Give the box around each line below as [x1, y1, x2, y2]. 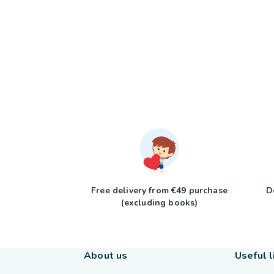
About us [84, 249, 128, 262]
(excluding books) [120, 197, 198, 209]
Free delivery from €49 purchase [91, 185, 228, 196]
